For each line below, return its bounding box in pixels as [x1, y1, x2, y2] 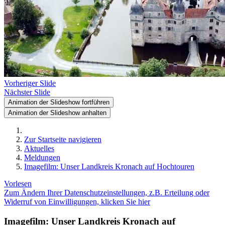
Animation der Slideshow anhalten [8, 109, 106, 117]
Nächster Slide [4, 88, 50, 96]
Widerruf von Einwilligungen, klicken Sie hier [4, 197, 150, 206]
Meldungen [24, 153, 60, 162]
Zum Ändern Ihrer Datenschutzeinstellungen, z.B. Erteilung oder [4, 188, 209, 197]
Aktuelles [24, 144, 54, 153]
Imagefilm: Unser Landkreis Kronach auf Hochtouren [24, 162, 194, 171]
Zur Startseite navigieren [24, 135, 101, 144]
